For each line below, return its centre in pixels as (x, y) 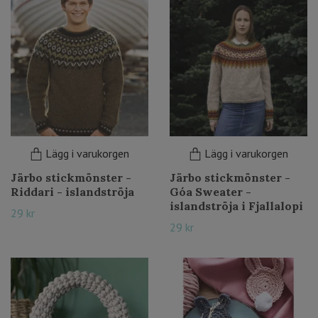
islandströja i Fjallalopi (236, 206)
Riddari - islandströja (72, 192)
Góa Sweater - (210, 192)
